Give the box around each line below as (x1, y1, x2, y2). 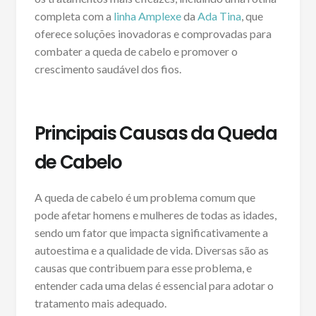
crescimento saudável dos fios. (34, 61, 181, 75)
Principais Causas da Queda (34, 120, 277, 146)
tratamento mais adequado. (34, 296, 166, 310)
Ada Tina (197, 8, 241, 23)
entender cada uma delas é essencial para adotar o (34, 278, 274, 292)
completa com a (34, 8, 114, 23)
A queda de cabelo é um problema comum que (34, 190, 255, 204)
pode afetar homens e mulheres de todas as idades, (34, 207, 276, 221)
